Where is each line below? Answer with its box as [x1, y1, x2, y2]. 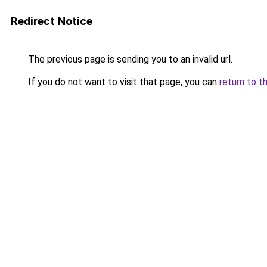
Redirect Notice [11, 14, 92, 28]
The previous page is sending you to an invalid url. [26, 54, 232, 65]
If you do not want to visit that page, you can [26, 76, 219, 88]
